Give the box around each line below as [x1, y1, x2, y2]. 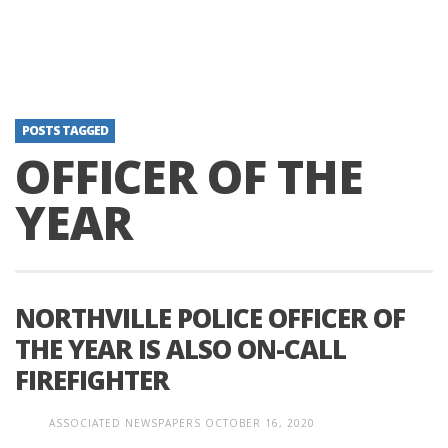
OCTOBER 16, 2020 [205, 416, 315, 430]
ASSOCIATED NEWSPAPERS [49, 416, 201, 430]
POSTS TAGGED [22, 122, 108, 139]
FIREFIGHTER [15, 362, 169, 398]
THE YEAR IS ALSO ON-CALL [15, 331, 346, 367]
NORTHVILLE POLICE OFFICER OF [15, 300, 405, 336]
